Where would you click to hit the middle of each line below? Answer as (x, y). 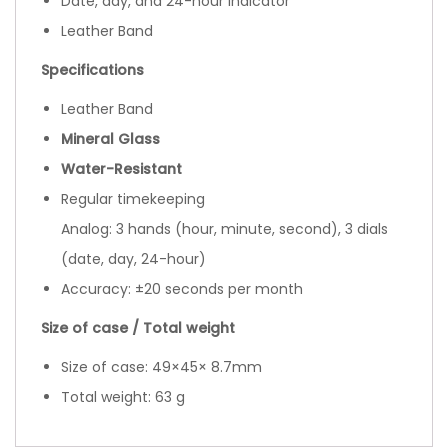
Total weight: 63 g (123, 396)
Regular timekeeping (133, 198)
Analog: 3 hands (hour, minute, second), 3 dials (224, 228)
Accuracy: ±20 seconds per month (182, 288)
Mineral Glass (110, 138)
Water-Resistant (121, 168)
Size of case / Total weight (138, 327)
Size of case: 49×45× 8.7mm (161, 366)
